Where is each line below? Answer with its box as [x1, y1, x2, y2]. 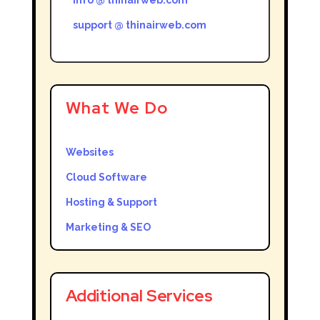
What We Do [65, 96, 168, 119]
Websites [65, 146, 114, 158]
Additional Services [65, 284, 213, 306]
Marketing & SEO [65, 221, 151, 233]
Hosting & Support [65, 196, 157, 208]
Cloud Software [65, 171, 147, 183]
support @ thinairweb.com [72, 19, 206, 31]
